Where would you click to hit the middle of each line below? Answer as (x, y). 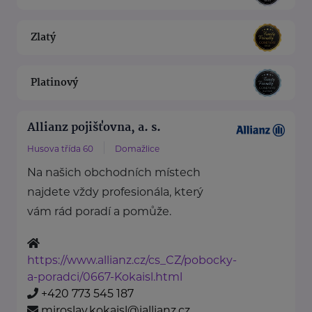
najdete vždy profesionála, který (115, 192)
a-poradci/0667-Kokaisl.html (105, 277)
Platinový (54, 83)
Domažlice (137, 149)
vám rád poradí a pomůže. (99, 212)
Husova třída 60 (60, 149)
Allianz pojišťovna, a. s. (94, 128)
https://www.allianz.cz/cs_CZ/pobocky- (132, 260)
